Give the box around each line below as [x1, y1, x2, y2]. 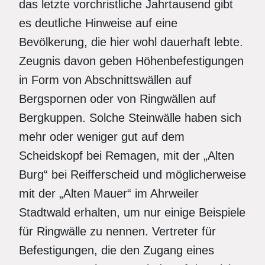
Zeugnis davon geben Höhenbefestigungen [19, 54, 244, 67]
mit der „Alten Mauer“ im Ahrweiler [19, 187, 199, 200]
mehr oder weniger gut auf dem [19, 130, 185, 143]
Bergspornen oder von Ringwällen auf [19, 92, 216, 105]
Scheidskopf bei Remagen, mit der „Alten [19, 149, 234, 162]
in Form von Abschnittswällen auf [19, 73, 192, 86]
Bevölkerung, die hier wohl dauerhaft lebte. [19, 35, 243, 49]
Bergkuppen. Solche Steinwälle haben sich [19, 111, 241, 124]
